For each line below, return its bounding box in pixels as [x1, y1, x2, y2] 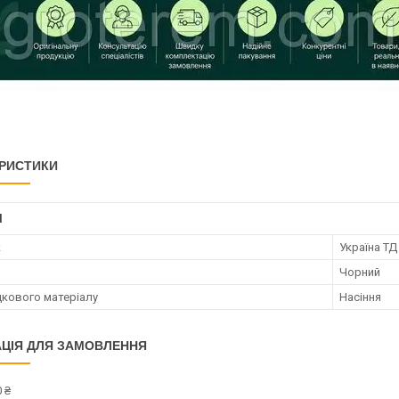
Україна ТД [339, 240, 397, 255]
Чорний [339, 265, 380, 280]
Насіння [339, 290, 381, 305]
